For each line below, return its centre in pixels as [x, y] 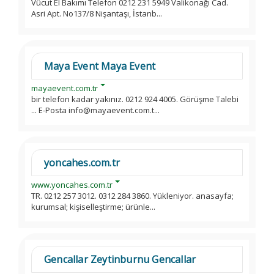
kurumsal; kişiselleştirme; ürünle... [93, 207]
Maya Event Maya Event [100, 66]
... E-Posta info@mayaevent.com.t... [95, 110]
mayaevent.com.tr [65, 88]
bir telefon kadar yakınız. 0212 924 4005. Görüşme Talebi [135, 99]
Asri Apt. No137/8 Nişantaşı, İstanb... [97, 13]
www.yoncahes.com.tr [72, 185]
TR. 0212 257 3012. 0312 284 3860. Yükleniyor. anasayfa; [132, 196]
